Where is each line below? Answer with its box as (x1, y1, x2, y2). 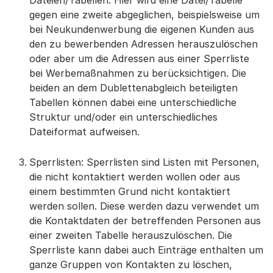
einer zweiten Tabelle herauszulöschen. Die (29, 229, 232, 241)
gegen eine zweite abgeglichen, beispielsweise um (29, 9, 260, 21)
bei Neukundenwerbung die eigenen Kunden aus (29, 23, 254, 35)
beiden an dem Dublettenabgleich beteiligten (29, 82, 238, 94)
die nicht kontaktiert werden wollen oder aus (29, 171, 240, 183)
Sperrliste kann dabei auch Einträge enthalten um (29, 244, 263, 256)
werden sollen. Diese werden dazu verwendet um (29, 200, 259, 212)
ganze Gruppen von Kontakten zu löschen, (29, 258, 232, 271)
